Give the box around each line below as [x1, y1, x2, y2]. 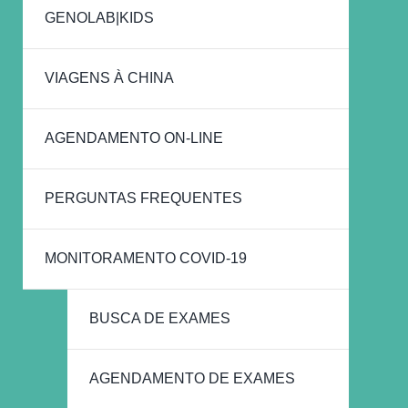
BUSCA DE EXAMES [89, 311, 230, 327]
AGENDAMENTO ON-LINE [45, 130, 223, 147]
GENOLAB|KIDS [45, 10, 154, 26]
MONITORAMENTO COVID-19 [45, 250, 247, 267]
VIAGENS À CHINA [45, 70, 174, 87]
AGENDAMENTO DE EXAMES [89, 371, 295, 387]
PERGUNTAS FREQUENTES [45, 190, 242, 207]
